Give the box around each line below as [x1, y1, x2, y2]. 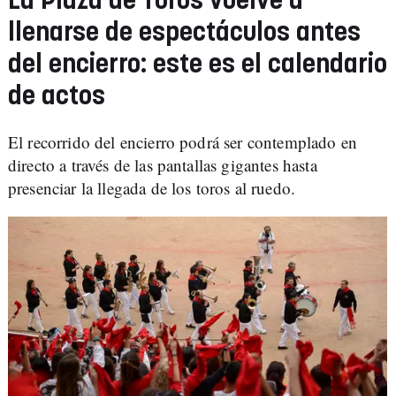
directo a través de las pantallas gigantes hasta [8, 154, 317, 177]
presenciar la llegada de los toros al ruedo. [8, 177, 296, 200]
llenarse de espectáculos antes [8, 20, 361, 47]
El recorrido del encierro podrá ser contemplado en [8, 131, 358, 154]
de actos [8, 84, 105, 110]
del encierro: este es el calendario [8, 52, 387, 79]
